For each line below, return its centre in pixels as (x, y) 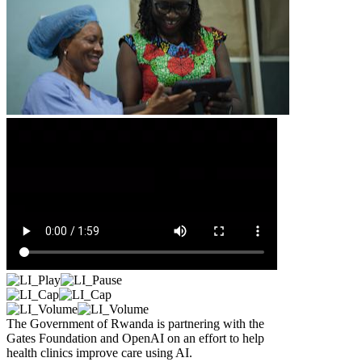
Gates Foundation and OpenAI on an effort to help (135, 338)
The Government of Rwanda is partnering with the (135, 323)
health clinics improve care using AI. (99, 352)
